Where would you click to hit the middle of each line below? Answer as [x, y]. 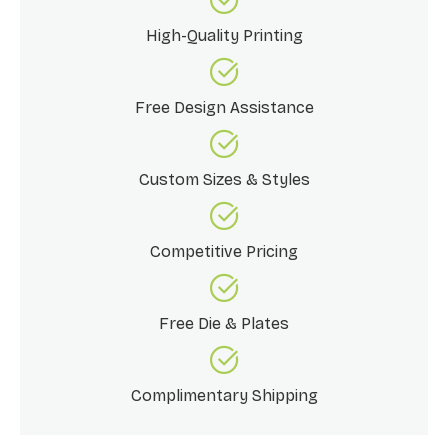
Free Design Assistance [224, 107]
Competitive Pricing [224, 251]
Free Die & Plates [224, 323]
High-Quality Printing [224, 35]
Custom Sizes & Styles [224, 179]
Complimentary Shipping [224, 395]
